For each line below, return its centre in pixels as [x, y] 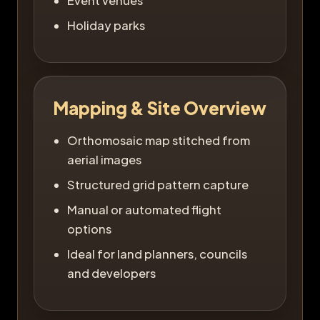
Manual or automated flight [144, 209]
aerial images [104, 159]
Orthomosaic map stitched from [159, 140]
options [89, 229]
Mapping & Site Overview [160, 107]
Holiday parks [106, 25]
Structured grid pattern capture [158, 184]
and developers [111, 273]
